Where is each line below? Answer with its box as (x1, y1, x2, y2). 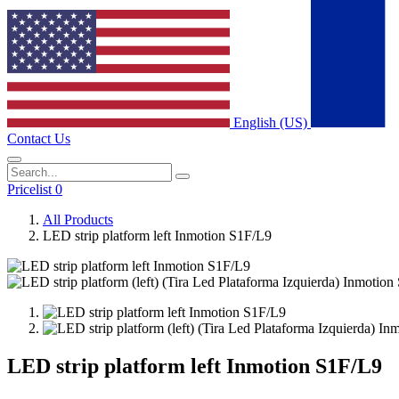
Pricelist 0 (7, 181, 62, 197)
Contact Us (7, 130, 70, 146)
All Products (43, 211, 113, 227)
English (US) (233, 114, 307, 130)
